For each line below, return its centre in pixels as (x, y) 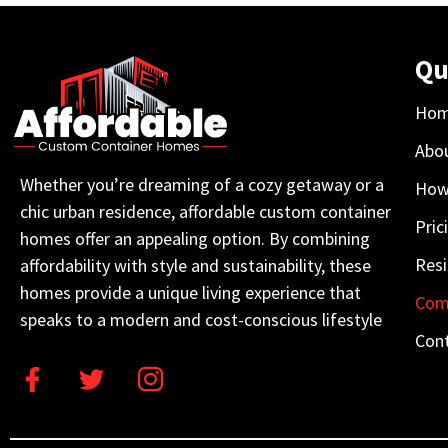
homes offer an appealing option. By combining (195, 238)
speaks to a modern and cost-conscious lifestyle (201, 319)
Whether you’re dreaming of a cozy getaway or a (202, 184)
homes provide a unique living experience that (190, 292)
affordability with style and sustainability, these (195, 265)
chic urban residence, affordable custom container (205, 211)
